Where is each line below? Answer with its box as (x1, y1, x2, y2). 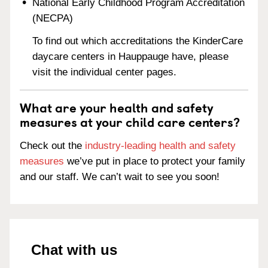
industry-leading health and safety (85, 140, 236, 151)
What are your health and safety (20, 98, 214, 117)
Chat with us (31, 242, 117, 258)
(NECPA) (32, 12, 74, 24)
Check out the (20, 140, 85, 151)
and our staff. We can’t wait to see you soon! (20, 171, 220, 182)
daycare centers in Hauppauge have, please (32, 51, 229, 63)
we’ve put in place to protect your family (64, 156, 245, 167)
